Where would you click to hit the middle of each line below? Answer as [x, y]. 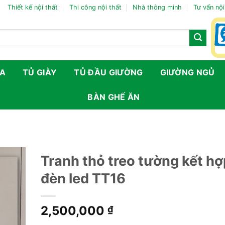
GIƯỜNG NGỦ [187, 72]
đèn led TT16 [83, 179]
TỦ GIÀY [40, 72]
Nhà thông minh [157, 7]
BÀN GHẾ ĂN [114, 97]
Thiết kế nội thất [33, 7]
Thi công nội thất [95, 7]
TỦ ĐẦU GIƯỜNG [108, 72]
